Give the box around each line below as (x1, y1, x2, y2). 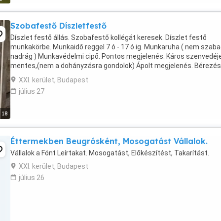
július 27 (19, 87, 44, 95)
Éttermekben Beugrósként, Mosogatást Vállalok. (10, 136, 208, 146)
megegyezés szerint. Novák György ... (10, 71, 127, 79)
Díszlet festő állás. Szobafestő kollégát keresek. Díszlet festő (10, 34, 207, 41)
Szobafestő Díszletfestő (10, 21, 107, 31)
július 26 (19, 174, 44, 182)
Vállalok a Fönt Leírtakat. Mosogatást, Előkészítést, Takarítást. (10, 149, 209, 157)
